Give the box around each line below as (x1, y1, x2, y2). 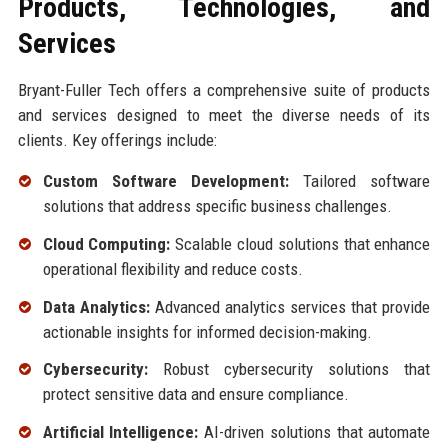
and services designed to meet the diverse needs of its (17, 105, 431, 126)
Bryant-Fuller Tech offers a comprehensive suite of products (17, 80, 431, 101)
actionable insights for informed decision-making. (42, 321, 372, 342)
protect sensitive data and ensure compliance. (42, 384, 349, 405)
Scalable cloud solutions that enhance (170, 233, 431, 254)
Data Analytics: (42, 296, 150, 317)
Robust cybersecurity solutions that (147, 359, 431, 380)
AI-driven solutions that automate (198, 422, 431, 443)
